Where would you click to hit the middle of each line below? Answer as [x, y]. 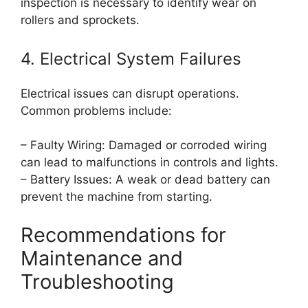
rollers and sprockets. [80, 20]
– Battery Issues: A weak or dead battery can [145, 180]
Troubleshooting [97, 281]
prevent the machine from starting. [117, 197]
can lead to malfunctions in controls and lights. [150, 163]
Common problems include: [96, 110]
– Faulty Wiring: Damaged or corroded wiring [144, 145]
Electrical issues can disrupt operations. [130, 93]
